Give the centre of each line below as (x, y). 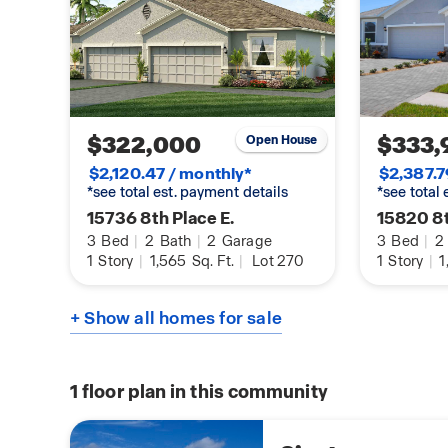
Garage (245, 241)
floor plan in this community (203, 392)
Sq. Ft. (211, 261)
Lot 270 (278, 261)
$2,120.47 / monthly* (171, 174)
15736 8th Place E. (161, 218)
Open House (281, 139)
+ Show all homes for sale (176, 318)
